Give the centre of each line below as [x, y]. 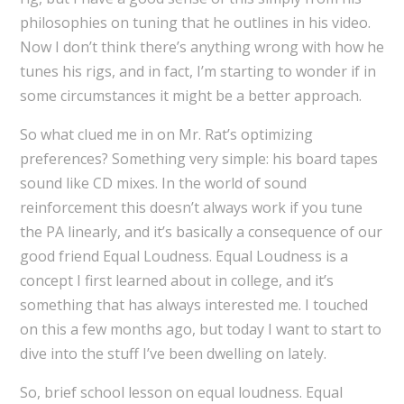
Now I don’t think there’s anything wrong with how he [202, 47]
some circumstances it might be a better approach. [190, 96]
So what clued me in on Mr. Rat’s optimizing [166, 135]
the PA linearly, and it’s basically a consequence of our [201, 232]
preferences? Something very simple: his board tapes [198, 159]
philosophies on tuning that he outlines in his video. [195, 23]
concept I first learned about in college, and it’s [176, 281]
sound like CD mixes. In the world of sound [163, 184]
